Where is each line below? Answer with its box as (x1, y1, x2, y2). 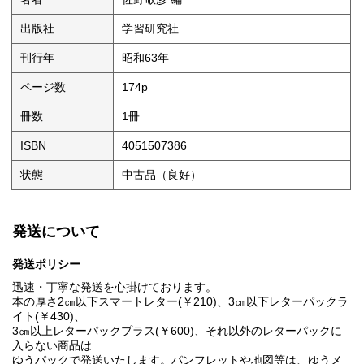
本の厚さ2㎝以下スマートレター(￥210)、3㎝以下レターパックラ (12, 295, 349, 309)
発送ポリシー (12, 258, 80, 271)
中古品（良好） (122, 168, 202, 182)
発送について (12, 223, 100, 240)
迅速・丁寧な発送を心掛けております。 (12, 280, 217, 294)
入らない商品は (12, 339, 92, 353)
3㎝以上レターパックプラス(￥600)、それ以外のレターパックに (12, 324, 342, 338)
